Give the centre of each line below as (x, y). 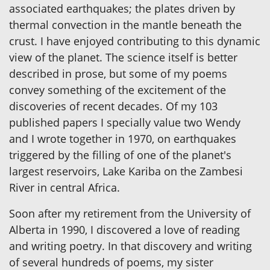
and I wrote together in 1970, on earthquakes (123, 139)
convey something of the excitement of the (118, 90)
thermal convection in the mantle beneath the (125, 25)
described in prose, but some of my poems (118, 74)
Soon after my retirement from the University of (130, 214)
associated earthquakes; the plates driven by (122, 9)
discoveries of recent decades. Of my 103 (113, 106)
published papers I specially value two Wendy (125, 123)
